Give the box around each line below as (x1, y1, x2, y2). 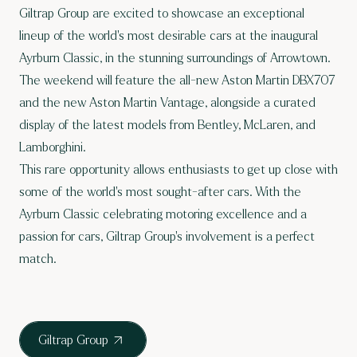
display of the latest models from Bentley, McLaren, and (19, 117, 316, 131)
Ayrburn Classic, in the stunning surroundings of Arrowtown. (19, 50, 331, 65)
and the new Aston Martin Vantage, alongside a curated (19, 95, 316, 109)
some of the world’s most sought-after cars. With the (19, 184, 301, 198)
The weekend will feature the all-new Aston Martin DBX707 (19, 73, 335, 87)
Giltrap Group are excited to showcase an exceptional (19, 6, 304, 20)
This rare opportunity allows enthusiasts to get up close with (19, 162, 338, 176)
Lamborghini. (19, 139, 86, 154)
